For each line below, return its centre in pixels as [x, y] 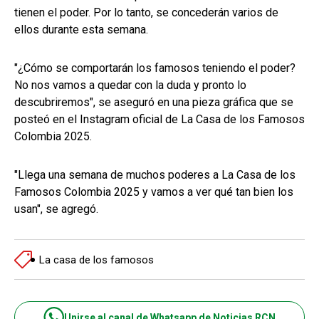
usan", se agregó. [56, 209]
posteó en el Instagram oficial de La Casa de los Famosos [159, 120]
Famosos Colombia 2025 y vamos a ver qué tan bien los [154, 192]
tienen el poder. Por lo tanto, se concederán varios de [146, 13]
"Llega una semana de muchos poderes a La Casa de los [155, 175]
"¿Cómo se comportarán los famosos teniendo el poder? [155, 68]
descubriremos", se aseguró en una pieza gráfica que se [154, 103]
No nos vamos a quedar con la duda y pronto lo [130, 85]
